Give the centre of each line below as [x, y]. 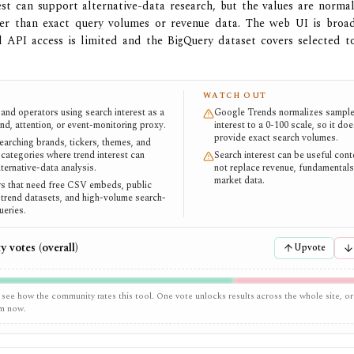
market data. [239, 181]
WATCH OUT [235, 96]
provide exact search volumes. [276, 138]
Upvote [309, 248]
